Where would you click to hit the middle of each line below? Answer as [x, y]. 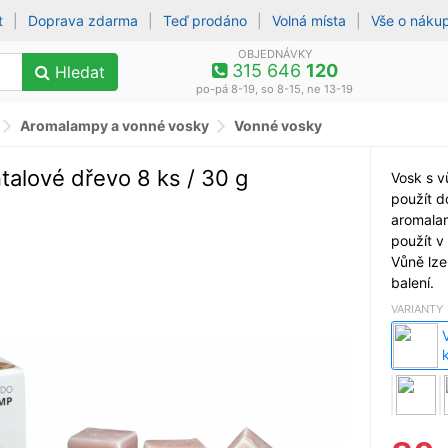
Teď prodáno [205, 20]
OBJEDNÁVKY [274, 54]
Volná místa [309, 20]
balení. [412, 282]
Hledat [77, 72]
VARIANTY [417, 308]
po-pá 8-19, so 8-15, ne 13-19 [275, 89]
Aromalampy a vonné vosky [114, 125]
